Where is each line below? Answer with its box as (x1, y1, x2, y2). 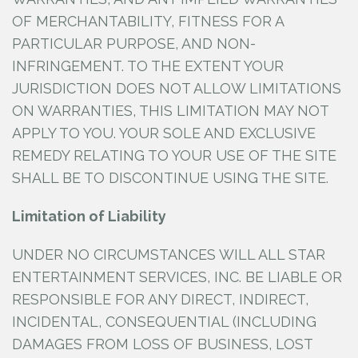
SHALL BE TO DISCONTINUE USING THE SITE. (12, 169, 328, 186)
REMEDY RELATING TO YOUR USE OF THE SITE (12, 147, 336, 164)
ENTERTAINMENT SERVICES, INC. (12, 268, 241, 285)
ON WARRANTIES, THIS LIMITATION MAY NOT (12, 102, 328, 119)
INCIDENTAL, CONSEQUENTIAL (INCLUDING (12, 313, 316, 330)
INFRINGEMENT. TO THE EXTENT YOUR (12, 58, 284, 74)
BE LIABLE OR (245, 268, 342, 285)
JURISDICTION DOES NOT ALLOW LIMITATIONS (12, 80, 341, 97)
